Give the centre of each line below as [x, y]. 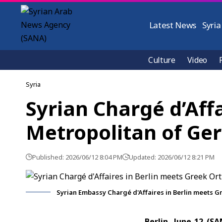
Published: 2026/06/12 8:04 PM [77, 157]
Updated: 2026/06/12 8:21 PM [172, 157]
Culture [162, 60]
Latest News [173, 25]
